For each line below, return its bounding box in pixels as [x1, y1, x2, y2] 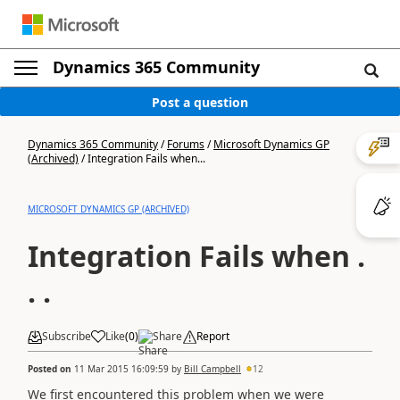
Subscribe [42, 329, 91, 344]
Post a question [152, 93, 248, 111]
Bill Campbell [184, 362, 241, 375]
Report [196, 329, 229, 344]
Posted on [28, 362, 74, 375]
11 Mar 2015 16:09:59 [74, 362, 169, 375]
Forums [167, 137, 204, 152]
